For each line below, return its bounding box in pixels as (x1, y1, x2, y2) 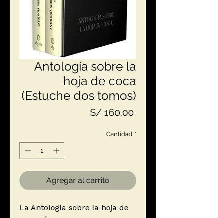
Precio (133, 106, 162, 118)
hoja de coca (63, 73, 136, 88)
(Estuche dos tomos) (21, 88, 136, 103)
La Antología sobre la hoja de (19, 203, 128, 213)
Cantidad (106, 130, 132, 138)
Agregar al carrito (46, 176, 109, 185)
